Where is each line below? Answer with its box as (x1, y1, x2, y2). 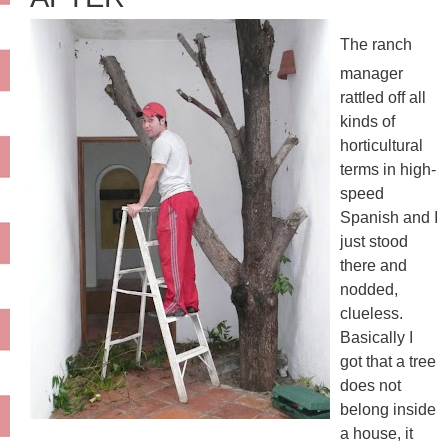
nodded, (340, 281, 398, 299)
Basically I (340, 329, 413, 347)
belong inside (340, 401, 436, 419)
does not (340, 377, 401, 395)
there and (340, 257, 407, 275)
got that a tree (340, 353, 436, 371)
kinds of (340, 113, 395, 131)
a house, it (340, 425, 413, 443)
